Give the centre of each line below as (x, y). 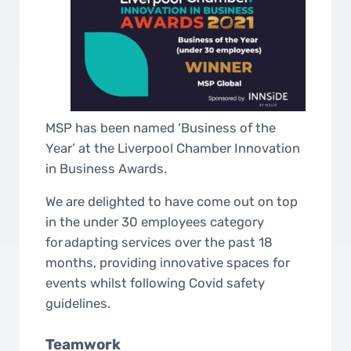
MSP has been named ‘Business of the (161, 128)
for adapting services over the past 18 (159, 242)
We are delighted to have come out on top (172, 202)
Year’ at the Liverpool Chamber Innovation (173, 148)
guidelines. (80, 304)
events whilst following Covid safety (156, 283)
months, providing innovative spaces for (168, 263)
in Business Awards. (110, 169)
